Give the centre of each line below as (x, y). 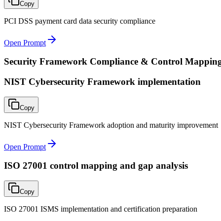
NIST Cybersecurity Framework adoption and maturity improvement (111, 125)
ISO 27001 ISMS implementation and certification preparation (101, 209)
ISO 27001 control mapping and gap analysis (96, 166)
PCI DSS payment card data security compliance (80, 21)
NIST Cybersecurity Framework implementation (102, 82)
